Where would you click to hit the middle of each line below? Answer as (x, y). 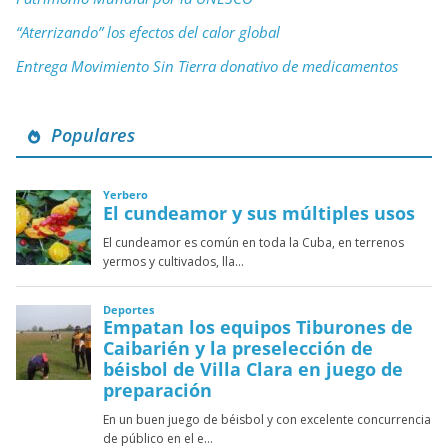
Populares (88, 135)
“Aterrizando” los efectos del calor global (148, 32)
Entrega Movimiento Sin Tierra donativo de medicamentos (207, 66)
